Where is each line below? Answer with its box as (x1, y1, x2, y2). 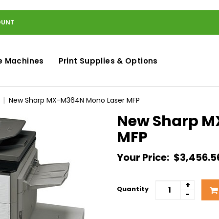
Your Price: (117, 151, 171, 164)
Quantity (117, 184, 149, 194)
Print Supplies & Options (58, 56, 158, 66)
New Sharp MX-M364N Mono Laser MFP (9, 95, 140, 105)
